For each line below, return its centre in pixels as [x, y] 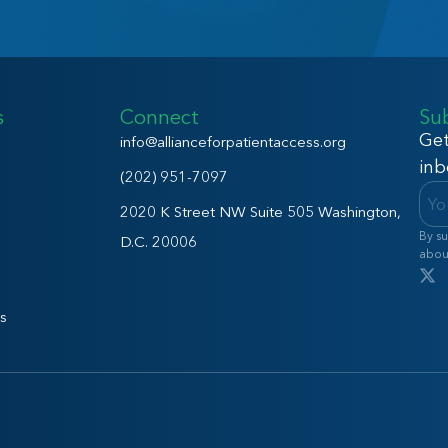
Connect [159, 116]
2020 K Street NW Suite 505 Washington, [260, 211]
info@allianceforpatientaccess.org [233, 141]
